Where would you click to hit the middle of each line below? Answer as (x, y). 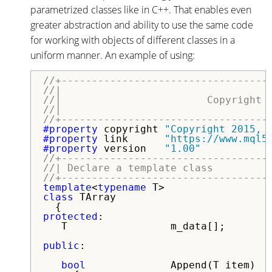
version (134, 148)
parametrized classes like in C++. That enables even (141, 9)
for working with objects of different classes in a (133, 40)
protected (70, 216)
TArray (95, 197)
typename (122, 187)
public (61, 245)
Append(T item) (171, 265)
